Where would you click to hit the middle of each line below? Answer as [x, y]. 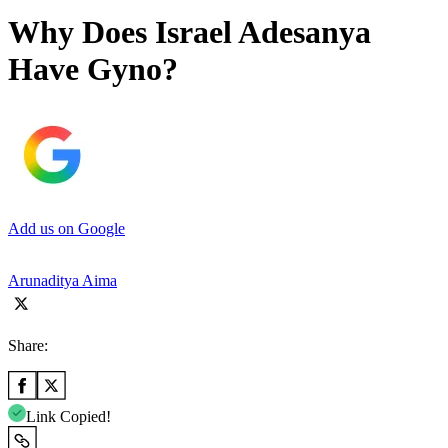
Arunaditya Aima [62, 280]
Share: [28, 345]
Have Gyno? [93, 69]
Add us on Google [66, 228]
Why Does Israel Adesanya [189, 32]
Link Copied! [68, 416]
